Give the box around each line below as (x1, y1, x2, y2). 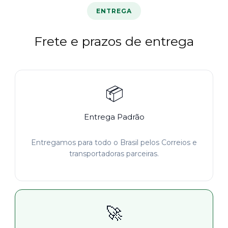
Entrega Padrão (83, 112, 145, 122)
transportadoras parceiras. (69, 149, 159, 159)
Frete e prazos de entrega (34, 34, 194, 49)
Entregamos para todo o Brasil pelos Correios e (31, 138, 197, 148)
